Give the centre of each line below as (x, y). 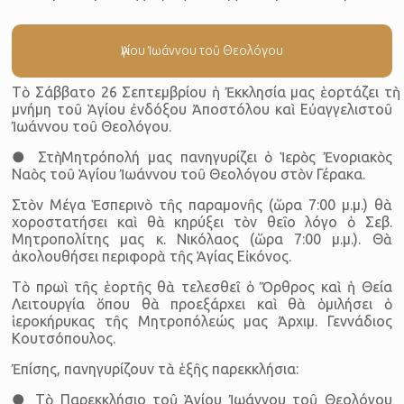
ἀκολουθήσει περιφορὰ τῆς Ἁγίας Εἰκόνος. (152, 256)
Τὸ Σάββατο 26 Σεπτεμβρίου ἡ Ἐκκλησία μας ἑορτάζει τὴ (202, 92)
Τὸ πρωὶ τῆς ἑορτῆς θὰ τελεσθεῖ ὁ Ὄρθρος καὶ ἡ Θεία (202, 286)
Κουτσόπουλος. (64, 338)
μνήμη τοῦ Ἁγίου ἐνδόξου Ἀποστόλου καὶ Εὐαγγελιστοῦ (202, 109)
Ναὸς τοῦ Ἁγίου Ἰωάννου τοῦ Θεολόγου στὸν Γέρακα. (189, 174)
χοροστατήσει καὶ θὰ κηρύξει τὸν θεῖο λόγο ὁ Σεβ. (202, 221)
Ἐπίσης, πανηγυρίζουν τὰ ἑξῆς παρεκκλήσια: (156, 368)
